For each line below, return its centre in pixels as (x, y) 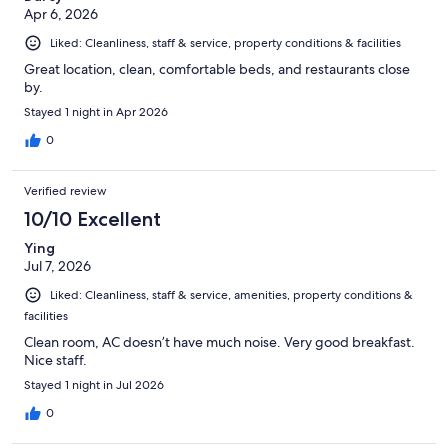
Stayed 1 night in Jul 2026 (94, 384)
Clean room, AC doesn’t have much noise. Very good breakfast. (219, 341)
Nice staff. (55, 359)
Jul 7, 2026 (57, 265)
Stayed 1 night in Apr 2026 (96, 111)
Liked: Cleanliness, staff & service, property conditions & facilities (225, 42)
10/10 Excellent (92, 218)
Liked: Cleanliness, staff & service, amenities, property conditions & (231, 294)
